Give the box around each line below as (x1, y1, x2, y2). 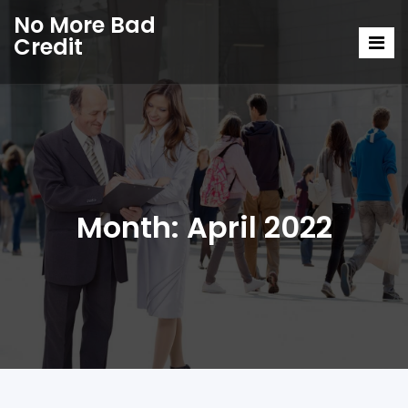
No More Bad (14, 10, 156, 40)
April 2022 (186, 207, 332, 248)
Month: (76, 207, 187, 248)
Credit (14, 32, 83, 62)
